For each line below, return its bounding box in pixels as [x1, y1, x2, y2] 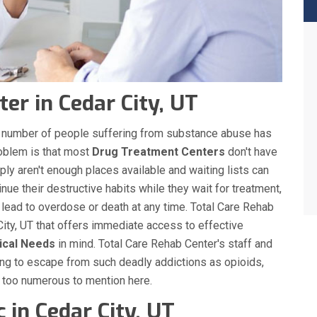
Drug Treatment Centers [92, 145, 225, 159]
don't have [225, 145, 277, 159]
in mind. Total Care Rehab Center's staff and [55, 237, 272, 251]
